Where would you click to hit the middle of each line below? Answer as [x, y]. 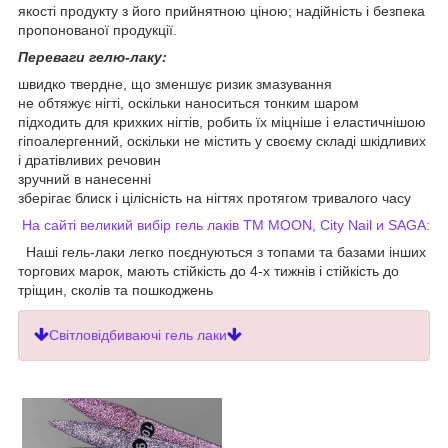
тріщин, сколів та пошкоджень [115, 289]
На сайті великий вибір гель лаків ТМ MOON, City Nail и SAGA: [226, 224]
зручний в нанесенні [84, 178]
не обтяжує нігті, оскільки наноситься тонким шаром [188, 102]
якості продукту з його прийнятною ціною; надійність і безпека [221, 10]
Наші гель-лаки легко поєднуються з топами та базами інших [226, 251]
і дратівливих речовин [89, 159]
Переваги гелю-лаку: [92, 56]
